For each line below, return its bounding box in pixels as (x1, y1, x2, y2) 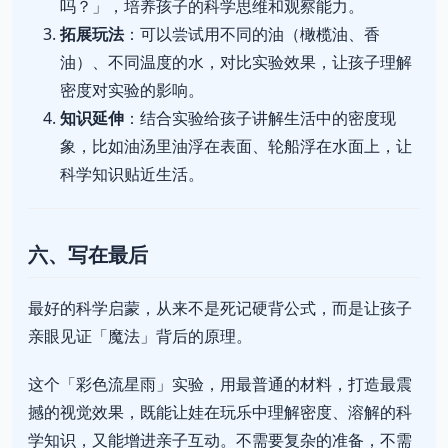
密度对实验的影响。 (60, 79, 204, 102)
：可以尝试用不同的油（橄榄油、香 (124, 23, 380, 46)
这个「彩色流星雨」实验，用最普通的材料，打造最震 (28, 373, 412, 396)
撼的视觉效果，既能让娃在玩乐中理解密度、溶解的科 (28, 401, 412, 424)
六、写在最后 (28, 241, 148, 269)
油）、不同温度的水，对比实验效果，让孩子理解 (60, 51, 412, 74)
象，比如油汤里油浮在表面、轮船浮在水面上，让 (60, 135, 412, 158)
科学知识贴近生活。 (60, 163, 204, 186)
